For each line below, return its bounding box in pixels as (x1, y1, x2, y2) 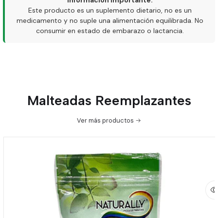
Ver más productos (77, 116, 134, 125)
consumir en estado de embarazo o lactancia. (36, 26, 184, 35)
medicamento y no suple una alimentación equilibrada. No (17, 16, 203, 25)
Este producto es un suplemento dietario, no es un (28, 6, 192, 15)
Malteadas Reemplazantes (27, 92, 191, 109)
